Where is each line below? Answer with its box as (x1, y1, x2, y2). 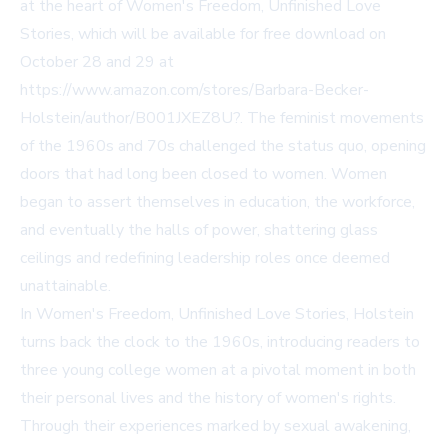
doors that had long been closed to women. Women (20, 163, 387, 186)
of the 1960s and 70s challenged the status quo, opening (20, 135, 426, 158)
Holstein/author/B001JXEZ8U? (20, 107, 240, 130)
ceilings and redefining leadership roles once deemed (20, 247, 390, 270)
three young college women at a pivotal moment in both (20, 359, 416, 382)
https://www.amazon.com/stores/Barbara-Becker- (20, 79, 369, 102)
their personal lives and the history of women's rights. (20, 387, 396, 410)
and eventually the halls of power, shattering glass (20, 219, 378, 242)
